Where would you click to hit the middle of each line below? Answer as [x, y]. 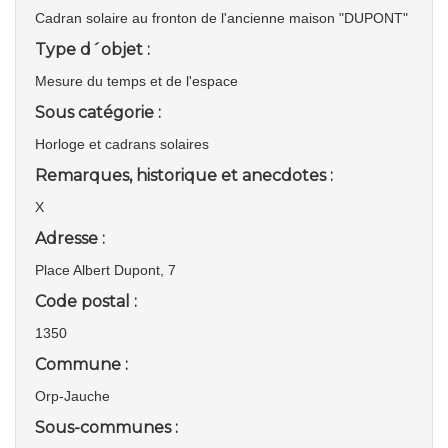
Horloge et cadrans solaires [122, 144]
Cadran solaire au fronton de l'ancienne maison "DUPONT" [221, 18]
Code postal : [86, 301]
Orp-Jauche [72, 396]
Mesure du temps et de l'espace [136, 81]
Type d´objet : [92, 49]
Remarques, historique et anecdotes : [184, 175]
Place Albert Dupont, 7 [105, 270]
